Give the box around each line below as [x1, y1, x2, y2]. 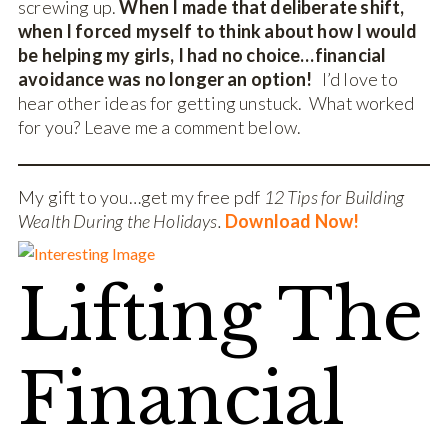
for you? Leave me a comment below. [18, 116, 302, 139]
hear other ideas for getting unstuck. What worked [18, 92, 414, 115]
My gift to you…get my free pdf [18, 185, 264, 208]
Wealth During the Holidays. [18, 209, 222, 232]
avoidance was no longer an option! [18, 68, 319, 91]
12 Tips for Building [263, 185, 405, 208]
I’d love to [318, 68, 399, 91]
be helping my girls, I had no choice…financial [18, 44, 387, 67]
